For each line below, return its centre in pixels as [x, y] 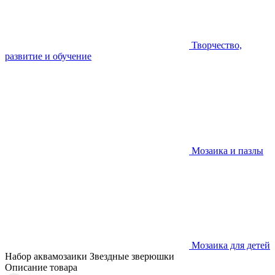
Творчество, [217, 45]
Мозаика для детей [231, 245]
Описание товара [41, 267]
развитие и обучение [48, 56]
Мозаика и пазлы [227, 151]
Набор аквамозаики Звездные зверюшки [90, 256]
